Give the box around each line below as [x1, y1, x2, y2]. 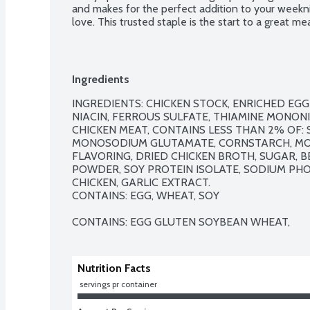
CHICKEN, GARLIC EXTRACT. [72, 175, 210, 189]
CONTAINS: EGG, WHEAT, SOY [72, 188, 219, 202]
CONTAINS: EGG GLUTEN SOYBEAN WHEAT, [72, 215, 290, 228]
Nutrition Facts [77, 261, 151, 275]
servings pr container [80, 278, 157, 289]
